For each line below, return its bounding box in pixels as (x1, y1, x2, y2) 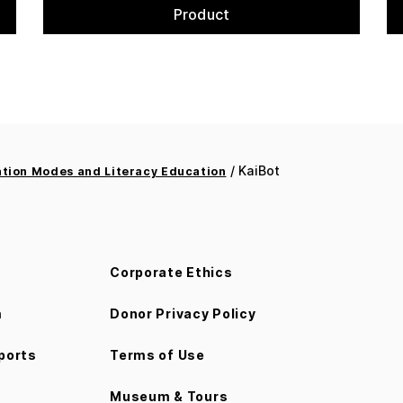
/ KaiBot (226, 163, 281, 179)
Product (173, 5, 230, 24)
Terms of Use (110, 347, 205, 363)
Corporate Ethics (110, 264, 233, 281)
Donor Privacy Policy (110, 306, 256, 322)
